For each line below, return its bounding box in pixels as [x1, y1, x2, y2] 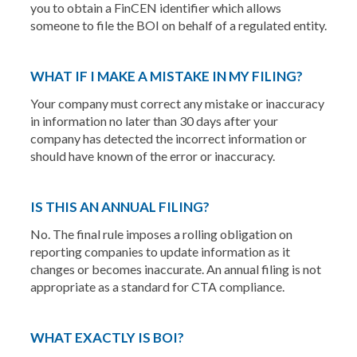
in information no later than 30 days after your [29, 113, 278, 128]
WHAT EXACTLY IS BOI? [29, 329, 184, 346]
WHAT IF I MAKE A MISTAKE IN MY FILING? [29, 68, 303, 84]
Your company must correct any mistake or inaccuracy [29, 96, 324, 111]
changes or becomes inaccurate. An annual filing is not [29, 261, 321, 277]
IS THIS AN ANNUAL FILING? [29, 198, 210, 215]
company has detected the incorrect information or [29, 131, 307, 146]
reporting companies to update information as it [29, 244, 290, 259]
